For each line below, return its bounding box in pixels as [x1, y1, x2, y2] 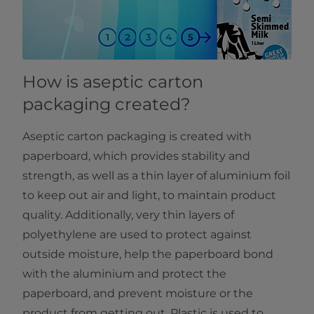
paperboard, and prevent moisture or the [22, 287, 253, 301]
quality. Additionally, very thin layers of [22, 208, 234, 222]
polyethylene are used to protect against [22, 228, 252, 242]
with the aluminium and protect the [22, 267, 226, 281]
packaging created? [22, 94, 191, 115]
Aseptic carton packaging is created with [22, 130, 252, 144]
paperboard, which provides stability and [22, 149, 250, 163]
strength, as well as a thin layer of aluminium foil [22, 169, 290, 183]
